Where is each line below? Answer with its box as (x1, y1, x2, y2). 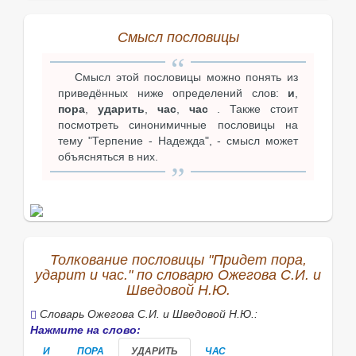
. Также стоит (207, 103, 299, 116)
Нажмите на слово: (30, 323, 141, 337)
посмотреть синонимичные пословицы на (58, 118, 298, 132)
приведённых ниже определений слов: (58, 87, 288, 100)
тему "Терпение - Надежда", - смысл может (58, 134, 298, 148)
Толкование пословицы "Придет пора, (49, 252, 307, 269)
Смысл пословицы (117, 29, 239, 46)
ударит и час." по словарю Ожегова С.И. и (35, 267, 321, 284)
